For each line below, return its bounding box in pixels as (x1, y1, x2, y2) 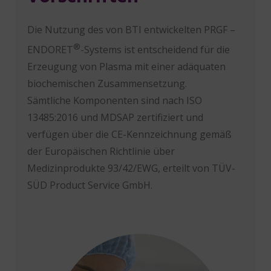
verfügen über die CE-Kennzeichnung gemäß (27, 127, 232, 141)
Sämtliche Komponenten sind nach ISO (27, 93, 202, 107)
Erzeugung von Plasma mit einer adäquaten (27, 59, 226, 73)
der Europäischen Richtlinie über (27, 144, 175, 158)
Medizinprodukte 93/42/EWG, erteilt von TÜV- (27, 161, 235, 175)
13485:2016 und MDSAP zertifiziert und (27, 110, 203, 124)
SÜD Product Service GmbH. (27, 178, 152, 192)
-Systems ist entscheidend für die (80, 42, 230, 56)
